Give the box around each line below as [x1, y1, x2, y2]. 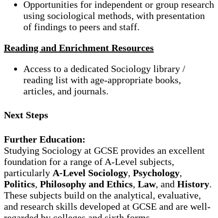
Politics [4, 178, 35, 189]
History [177, 178, 209, 189]
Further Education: [4, 133, 86, 145]
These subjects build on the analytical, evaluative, [4, 189, 201, 200]
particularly [4, 167, 53, 178]
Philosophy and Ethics [40, 178, 133, 189]
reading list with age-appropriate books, [23, 74, 181, 85]
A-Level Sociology [53, 167, 128, 178]
